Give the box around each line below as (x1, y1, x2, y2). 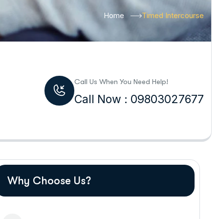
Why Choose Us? (7, 175, 91, 187)
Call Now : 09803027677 (74, 92, 204, 106)
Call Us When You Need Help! (74, 77, 168, 86)
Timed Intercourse (141, 11, 204, 20)
